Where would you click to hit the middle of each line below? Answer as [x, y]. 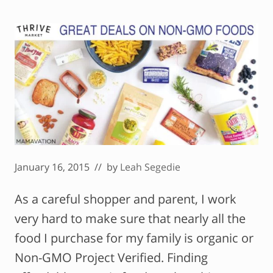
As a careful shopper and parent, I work [126, 199]
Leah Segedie [150, 167]
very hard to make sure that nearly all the [130, 219]
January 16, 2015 [52, 167]
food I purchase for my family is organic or [134, 238]
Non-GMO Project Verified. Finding [111, 258]
